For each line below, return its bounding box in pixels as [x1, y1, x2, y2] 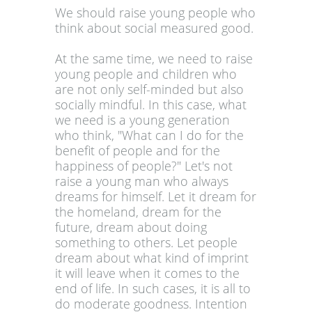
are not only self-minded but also [55, 81, 244, 98]
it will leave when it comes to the [55, 265, 240, 282]
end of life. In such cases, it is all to [55, 280, 251, 297]
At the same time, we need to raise [55, 50, 253, 68]
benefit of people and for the [55, 142, 220, 159]
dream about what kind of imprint [55, 249, 249, 267]
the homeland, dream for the [55, 203, 221, 221]
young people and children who [55, 65, 237, 83]
